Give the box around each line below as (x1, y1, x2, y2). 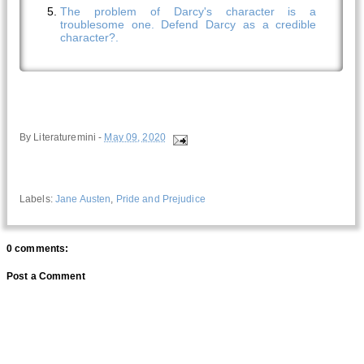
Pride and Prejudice (115, 193, 206, 205)
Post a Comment (6, 271, 85, 282)
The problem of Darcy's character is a (60, 5, 317, 18)
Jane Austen (54, 193, 111, 205)
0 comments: (6, 243, 69, 254)
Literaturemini (33, 132, 97, 144)
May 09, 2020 (104, 132, 166, 144)
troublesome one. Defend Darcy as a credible (60, 18, 317, 31)
